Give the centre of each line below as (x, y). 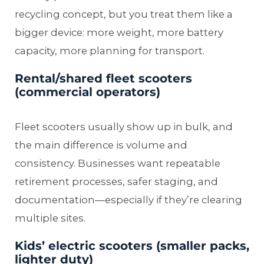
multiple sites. (50, 218)
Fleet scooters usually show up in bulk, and (124, 127)
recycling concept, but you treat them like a (124, 14)
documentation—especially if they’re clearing (128, 200)
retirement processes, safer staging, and (116, 182)
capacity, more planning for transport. (110, 51)
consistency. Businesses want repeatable (118, 164)
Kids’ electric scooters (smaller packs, (132, 246)
